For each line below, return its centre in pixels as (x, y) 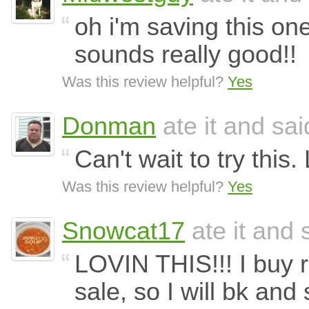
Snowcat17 (123, 231)
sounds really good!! (186, 54)
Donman (109, 126)
